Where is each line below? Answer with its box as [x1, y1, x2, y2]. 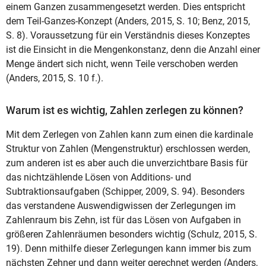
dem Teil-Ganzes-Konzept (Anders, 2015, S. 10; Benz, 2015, [6, 15, 250, 27]
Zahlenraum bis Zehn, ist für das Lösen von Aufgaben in [6, 214, 241, 226]
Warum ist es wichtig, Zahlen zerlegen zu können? [6, 104, 243, 117]
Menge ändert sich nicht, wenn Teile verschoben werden [6, 58, 238, 69]
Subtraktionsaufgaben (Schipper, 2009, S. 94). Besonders [6, 186, 245, 198]
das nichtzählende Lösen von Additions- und [6, 172, 191, 183]
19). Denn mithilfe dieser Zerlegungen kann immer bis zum [6, 243, 251, 255]
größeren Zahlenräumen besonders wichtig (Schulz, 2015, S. [6, 229, 257, 240]
